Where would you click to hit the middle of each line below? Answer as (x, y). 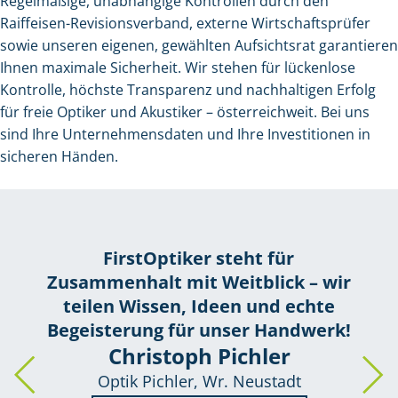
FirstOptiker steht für (199, 259)
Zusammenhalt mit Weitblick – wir (199, 283)
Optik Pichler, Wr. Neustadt (199, 382)
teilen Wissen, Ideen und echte (199, 306)
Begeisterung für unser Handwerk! (199, 330)
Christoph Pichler (199, 356)
